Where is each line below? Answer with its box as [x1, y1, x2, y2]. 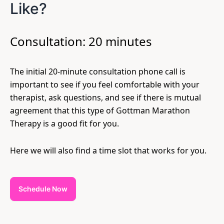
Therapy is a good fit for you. [10, 118, 119, 129]
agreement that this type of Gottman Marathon [10, 105, 190, 116]
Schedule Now [18, 184, 67, 193]
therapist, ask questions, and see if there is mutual [10, 92, 201, 103]
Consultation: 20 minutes [10, 33, 152, 49]
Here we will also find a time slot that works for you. [10, 145, 206, 156]
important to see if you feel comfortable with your [10, 79, 199, 90]
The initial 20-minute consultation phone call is [10, 66, 185, 77]
